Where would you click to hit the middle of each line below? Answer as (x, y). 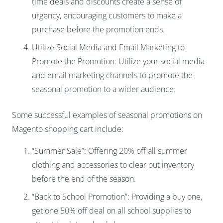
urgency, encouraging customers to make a (107, 16)
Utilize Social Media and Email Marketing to (108, 48)
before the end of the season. (84, 179)
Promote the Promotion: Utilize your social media (118, 61)
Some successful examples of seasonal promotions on (107, 115)
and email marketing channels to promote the (112, 75)
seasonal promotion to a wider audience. (104, 89)
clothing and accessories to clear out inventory (113, 165)
